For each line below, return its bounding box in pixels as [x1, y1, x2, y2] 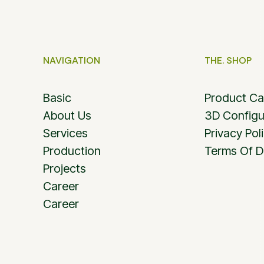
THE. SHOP [204, 54, 252, 67]
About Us [43, 108, 91, 123]
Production [43, 143, 101, 158]
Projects [43, 161, 86, 176]
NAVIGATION [43, 54, 100, 67]
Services [43, 126, 88, 140]
